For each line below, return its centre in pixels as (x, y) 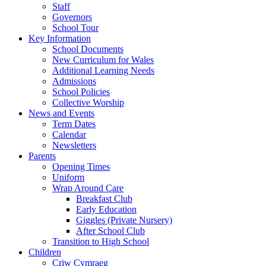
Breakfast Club (104, 198)
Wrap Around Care (88, 188)
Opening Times (81, 166)
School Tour (75, 27)
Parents (42, 156)
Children (45, 252)
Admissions (74, 81)
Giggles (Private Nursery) (124, 220)
